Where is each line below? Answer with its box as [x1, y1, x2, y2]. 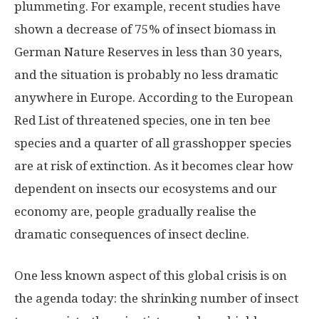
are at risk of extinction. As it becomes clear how [14, 159, 293, 174]
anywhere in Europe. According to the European [14, 90, 293, 105]
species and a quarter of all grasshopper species [14, 136, 291, 151]
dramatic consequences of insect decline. [14, 227, 249, 242]
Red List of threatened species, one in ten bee [14, 113, 271, 128]
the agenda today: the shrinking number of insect [14, 291, 298, 306]
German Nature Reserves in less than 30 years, [14, 45, 282, 60]
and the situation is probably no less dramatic [14, 68, 278, 83]
